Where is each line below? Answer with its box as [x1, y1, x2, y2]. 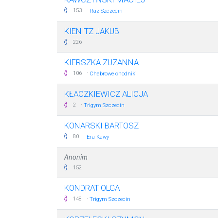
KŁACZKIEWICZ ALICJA [64, 89, 148, 99]
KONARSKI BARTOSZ [64, 121, 139, 130]
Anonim [64, 153, 88, 161]
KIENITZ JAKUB [64, 26, 119, 36]
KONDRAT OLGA [64, 183, 120, 193]
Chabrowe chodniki [90, 71, 137, 77]
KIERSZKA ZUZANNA [64, 57, 139, 67]
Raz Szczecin [90, 8, 123, 14]
